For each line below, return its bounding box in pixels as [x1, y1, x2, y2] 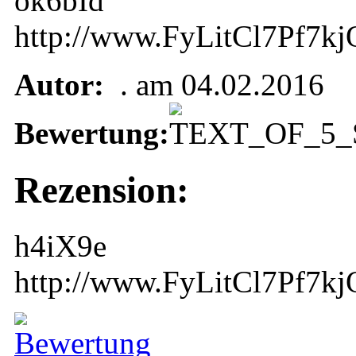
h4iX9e [14, 229, 106, 264]
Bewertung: [14, 116, 169, 151]
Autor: [14, 68, 104, 103]
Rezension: [14, 168, 189, 211]
